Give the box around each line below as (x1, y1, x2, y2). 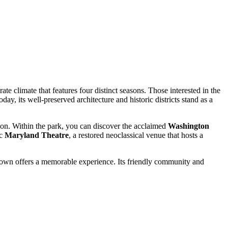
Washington (168, 122, 209, 131)
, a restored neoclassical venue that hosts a (69, 131, 203, 140)
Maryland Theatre (5, 131, 69, 140)
